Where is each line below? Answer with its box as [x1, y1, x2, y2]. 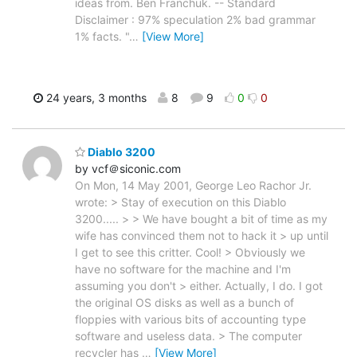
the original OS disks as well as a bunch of [75, 295, 294, 309]
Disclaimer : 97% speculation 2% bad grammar [75, 13, 316, 27]
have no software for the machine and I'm [75, 261, 291, 276]
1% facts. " [75, 29, 129, 44]
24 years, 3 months [43, 91, 147, 105]
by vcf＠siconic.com [75, 161, 181, 175]
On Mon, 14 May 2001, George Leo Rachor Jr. [75, 178, 312, 192]
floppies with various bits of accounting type [75, 312, 306, 326]
